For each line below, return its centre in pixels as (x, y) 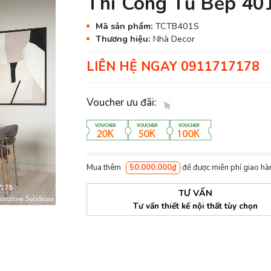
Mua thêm (104, 167)
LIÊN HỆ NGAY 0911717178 (173, 67)
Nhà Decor (174, 38)
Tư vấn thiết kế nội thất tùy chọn (196, 206)
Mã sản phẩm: (125, 26)
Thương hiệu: (124, 38)
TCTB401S (177, 26)
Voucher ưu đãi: (122, 102)
